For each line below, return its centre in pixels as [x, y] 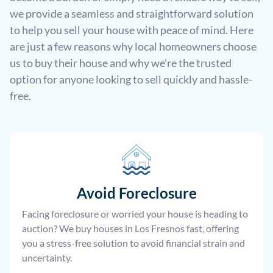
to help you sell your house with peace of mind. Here [132, 30]
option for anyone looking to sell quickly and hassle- [131, 80]
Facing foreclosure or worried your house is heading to [135, 214]
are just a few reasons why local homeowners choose [133, 47]
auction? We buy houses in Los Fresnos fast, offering [130, 229]
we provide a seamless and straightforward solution [132, 14]
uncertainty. [47, 258]
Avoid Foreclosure [136, 193]
